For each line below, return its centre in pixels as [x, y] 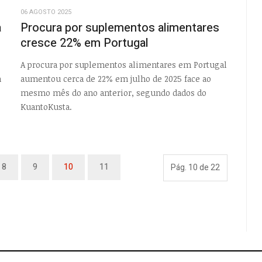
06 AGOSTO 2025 [46, 12]
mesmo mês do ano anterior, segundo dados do [113, 92]
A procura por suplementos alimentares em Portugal [123, 64]
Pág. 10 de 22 [196, 167]
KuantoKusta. [46, 106]
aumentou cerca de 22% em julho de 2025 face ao [116, 78]
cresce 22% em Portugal [84, 43]
